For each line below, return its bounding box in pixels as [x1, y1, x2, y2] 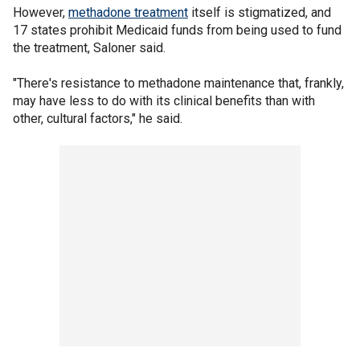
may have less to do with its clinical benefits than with [13, 92, 315, 108]
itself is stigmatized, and [188, 4, 331, 20]
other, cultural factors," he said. [13, 110, 182, 126]
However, [13, 4, 68, 20]
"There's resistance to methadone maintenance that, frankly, [13, 75, 344, 91]
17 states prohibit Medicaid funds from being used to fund [13, 22, 342, 38]
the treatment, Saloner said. [13, 39, 166, 55]
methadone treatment [68, 4, 188, 20]
